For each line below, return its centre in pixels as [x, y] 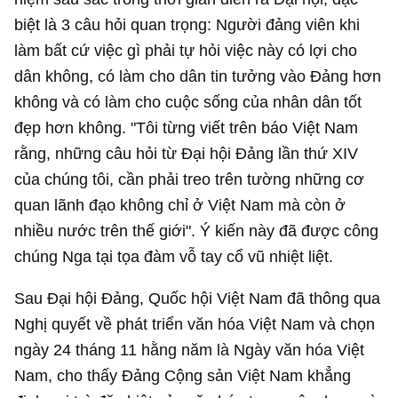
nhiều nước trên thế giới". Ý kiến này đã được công [197, 230]
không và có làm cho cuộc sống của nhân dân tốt [188, 101]
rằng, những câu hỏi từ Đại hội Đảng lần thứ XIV [187, 153]
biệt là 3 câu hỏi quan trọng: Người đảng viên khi [187, 24]
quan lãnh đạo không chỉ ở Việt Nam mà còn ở [180, 204]
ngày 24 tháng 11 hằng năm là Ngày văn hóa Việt [190, 349]
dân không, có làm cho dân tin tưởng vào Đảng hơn [198, 76]
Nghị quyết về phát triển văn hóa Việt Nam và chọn [195, 323]
